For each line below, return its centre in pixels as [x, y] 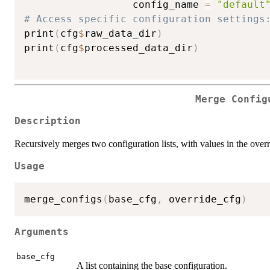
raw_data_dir [121, 33]
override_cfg [202, 199]
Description [48, 121]
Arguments [42, 232]
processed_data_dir [139, 48]
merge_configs [63, 199]
